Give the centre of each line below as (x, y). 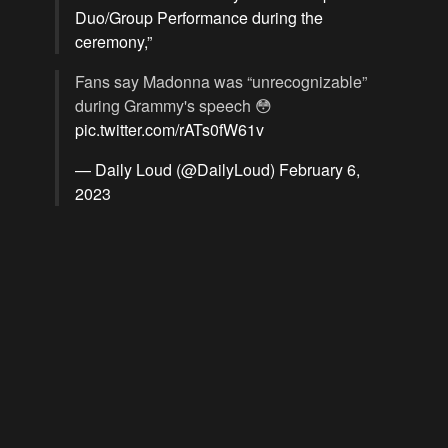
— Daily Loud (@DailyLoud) (177, 169)
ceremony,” (113, 41)
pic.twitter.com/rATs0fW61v (169, 129)
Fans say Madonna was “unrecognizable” (221, 81)
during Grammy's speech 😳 (173, 105)
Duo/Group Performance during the (199, 17)
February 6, (319, 169)
